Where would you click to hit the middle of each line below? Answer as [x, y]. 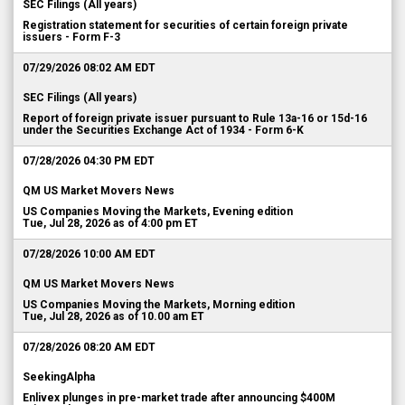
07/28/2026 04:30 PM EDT [89, 161]
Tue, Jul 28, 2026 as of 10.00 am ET [113, 316]
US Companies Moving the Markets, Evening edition [158, 212]
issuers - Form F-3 [71, 37]
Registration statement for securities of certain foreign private [185, 25]
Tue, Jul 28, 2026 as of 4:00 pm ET [110, 223]
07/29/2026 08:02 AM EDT [89, 68]
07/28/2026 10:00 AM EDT [89, 254]
